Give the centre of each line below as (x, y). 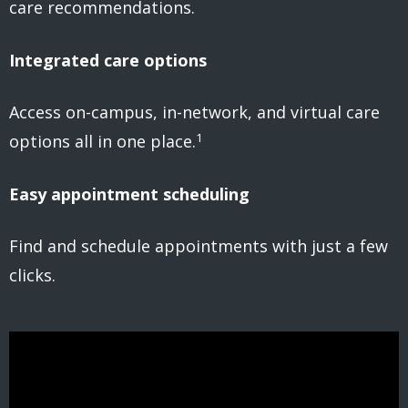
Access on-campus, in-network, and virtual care (194, 112)
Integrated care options (110, 60)
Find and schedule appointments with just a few (199, 246)
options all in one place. (102, 142)
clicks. (35, 275)
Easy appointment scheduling (132, 194)
